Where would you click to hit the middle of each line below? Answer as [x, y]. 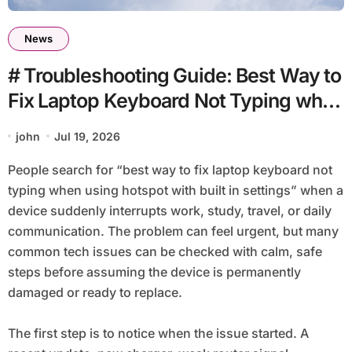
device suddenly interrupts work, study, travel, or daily [169, 210]
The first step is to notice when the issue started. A [158, 333]
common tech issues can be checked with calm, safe [165, 251]
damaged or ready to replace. [95, 292]
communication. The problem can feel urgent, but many [173, 231]
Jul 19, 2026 [88, 136]
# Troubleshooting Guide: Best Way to [174, 75]
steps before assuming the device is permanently [154, 271]
